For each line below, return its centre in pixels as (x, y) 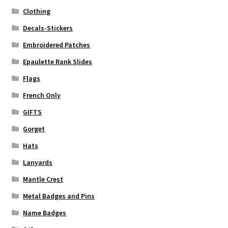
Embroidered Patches (57, 45)
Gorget (34, 129)
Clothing (37, 11)
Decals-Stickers (48, 28)
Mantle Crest (43, 179)
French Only (42, 95)
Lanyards (38, 163)
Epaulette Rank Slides (58, 62)
